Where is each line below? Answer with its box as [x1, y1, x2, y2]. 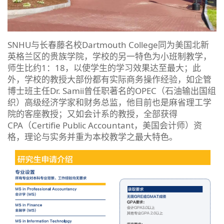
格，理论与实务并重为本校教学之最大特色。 [7, 130, 181, 142]
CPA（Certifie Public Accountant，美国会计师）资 [7, 119, 202, 131]
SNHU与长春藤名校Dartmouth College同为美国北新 [7, 38, 209, 50]
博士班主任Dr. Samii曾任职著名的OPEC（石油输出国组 [7, 84, 216, 96]
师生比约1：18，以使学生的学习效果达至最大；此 [7, 61, 201, 73]
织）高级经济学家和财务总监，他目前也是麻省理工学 [7, 96, 211, 108]
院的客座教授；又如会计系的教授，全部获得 [7, 107, 177, 119]
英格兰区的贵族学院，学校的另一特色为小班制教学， [7, 50, 211, 62]
